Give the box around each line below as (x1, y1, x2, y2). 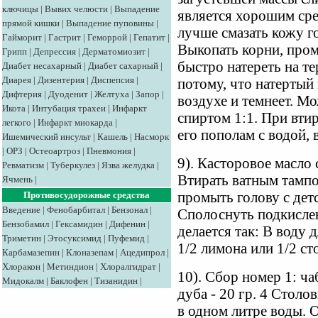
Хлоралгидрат (100, 261, 156, 272)
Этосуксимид (48, 233, 102, 243)
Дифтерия (2, 89, 42, 99)
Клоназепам (66, 247, 114, 258)
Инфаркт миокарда (38, 117, 113, 128)
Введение (2, 204, 40, 215)
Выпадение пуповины (66, 18, 154, 28)
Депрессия (33, 46, 76, 57)
